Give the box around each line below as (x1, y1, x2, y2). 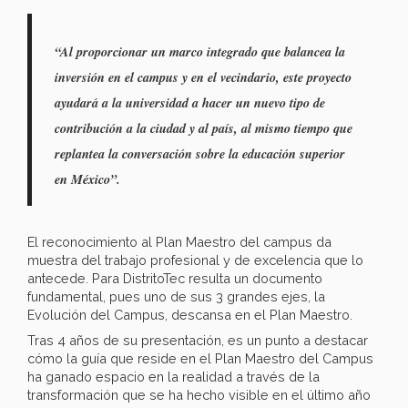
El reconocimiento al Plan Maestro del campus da (27, 234, 331, 250)
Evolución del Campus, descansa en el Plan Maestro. (27, 307, 352, 323)
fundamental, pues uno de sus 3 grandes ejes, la (27, 289, 325, 305)
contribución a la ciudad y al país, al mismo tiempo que (55, 118, 352, 138)
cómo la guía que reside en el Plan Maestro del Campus (27, 351, 373, 367)
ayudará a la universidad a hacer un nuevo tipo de (55, 93, 325, 113)
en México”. (55, 169, 120, 189)
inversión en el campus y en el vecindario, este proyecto (55, 67, 352, 87)
